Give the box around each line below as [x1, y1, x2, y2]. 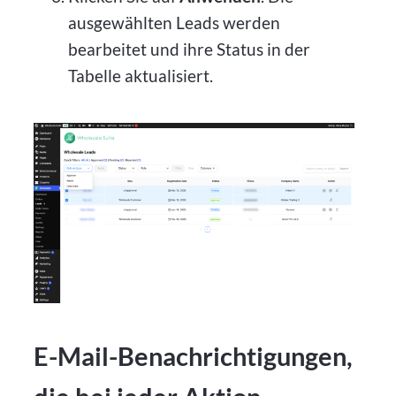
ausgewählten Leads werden [67, 11, 280, 33]
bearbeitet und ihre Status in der [67, 38, 310, 59]
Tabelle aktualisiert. [67, 65, 213, 86]
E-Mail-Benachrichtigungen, [34, 340, 354, 371]
